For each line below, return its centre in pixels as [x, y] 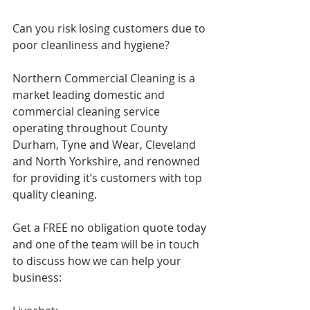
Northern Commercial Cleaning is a [105, 78]
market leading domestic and [90, 94]
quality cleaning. [56, 194]
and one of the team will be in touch [107, 244]
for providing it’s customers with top [109, 177]
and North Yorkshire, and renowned [108, 161]
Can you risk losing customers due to [110, 28]
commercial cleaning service [88, 111]
